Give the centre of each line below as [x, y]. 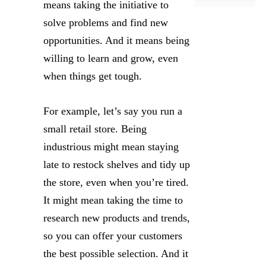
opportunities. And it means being [116, 40]
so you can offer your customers [113, 236]
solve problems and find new [106, 23]
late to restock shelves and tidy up [117, 164]
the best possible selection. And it [116, 254]
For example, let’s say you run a [113, 111]
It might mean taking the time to [113, 200]
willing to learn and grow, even [111, 58]
